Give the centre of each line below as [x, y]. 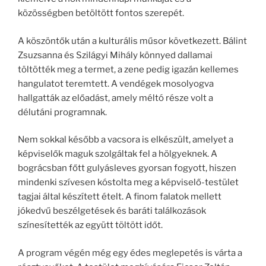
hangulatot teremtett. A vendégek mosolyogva [116, 83]
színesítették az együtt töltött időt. [90, 225]
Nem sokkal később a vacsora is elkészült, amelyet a [126, 140]
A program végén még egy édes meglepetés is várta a [130, 253]
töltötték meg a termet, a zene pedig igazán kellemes [128, 69]
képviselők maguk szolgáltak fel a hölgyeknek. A [118, 154]
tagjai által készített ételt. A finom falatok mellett [120, 197]
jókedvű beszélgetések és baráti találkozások [112, 211]
